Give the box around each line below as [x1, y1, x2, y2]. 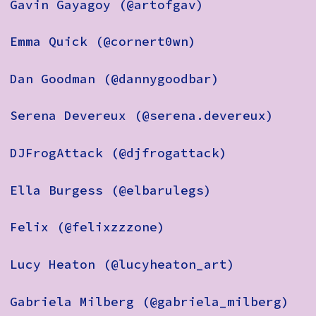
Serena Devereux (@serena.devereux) [10, 108, 274, 124]
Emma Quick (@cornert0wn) [10, 34, 196, 50]
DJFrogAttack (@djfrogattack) [10, 145, 227, 161]
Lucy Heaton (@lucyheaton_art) [10, 256, 235, 272]
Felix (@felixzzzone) [10, 219, 165, 236]
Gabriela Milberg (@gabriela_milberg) [10, 293, 289, 310]
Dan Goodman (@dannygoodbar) [10, 71, 219, 87]
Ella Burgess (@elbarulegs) [10, 182, 212, 198]
